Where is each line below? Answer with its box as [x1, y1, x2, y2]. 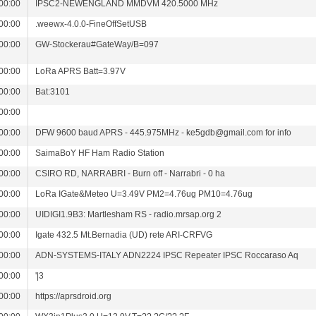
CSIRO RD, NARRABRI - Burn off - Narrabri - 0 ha [35, 169, 226, 178]
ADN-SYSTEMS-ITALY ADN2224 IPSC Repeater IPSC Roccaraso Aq [35, 250, 299, 260]
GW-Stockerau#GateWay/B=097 [35, 39, 159, 49]
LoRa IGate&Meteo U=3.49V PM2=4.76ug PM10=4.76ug [35, 189, 253, 199]
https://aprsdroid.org [35, 291, 112, 301]
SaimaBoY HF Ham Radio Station [35, 148, 165, 158]
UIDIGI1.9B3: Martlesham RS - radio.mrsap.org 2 [35, 209, 222, 219]
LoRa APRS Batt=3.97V [35, 66, 126, 76]
